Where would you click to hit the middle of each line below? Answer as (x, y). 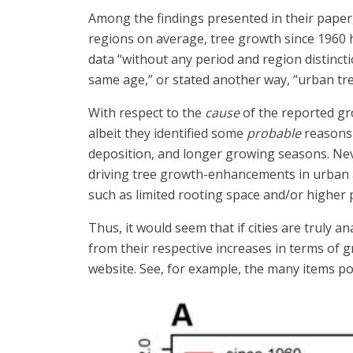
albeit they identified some (167, 133)
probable (274, 133)
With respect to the (147, 113)
